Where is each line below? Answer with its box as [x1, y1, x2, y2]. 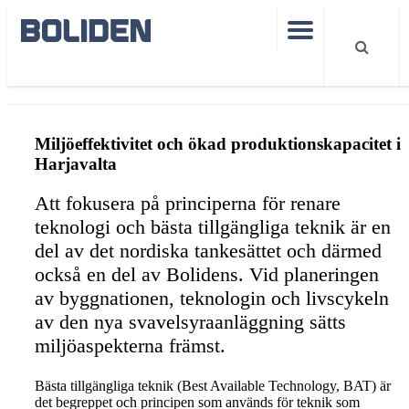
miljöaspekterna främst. [35, 333, 225, 357]
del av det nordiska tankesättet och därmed [35, 238, 382, 262]
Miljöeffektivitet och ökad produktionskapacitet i [35, 134, 401, 154]
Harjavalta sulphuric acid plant [51, 69, 222, 89]
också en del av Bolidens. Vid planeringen [35, 262, 379, 286]
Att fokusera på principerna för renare [35, 191, 341, 215]
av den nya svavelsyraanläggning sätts [35, 309, 346, 333]
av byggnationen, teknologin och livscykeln [35, 286, 389, 309]
